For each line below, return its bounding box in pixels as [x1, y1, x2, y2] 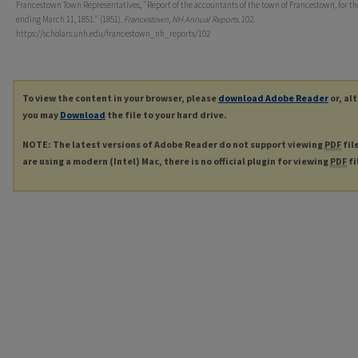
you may [22, 109, 60, 121]
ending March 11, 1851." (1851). [16, 14, 124, 26]
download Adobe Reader [218, 92, 328, 105]
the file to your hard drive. [105, 109, 227, 121]
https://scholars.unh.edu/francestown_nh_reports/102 [16, 28, 210, 40]
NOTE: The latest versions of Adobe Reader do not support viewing [22, 138, 324, 151]
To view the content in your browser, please [22, 92, 218, 105]
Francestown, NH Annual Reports [124, 14, 238, 26]
